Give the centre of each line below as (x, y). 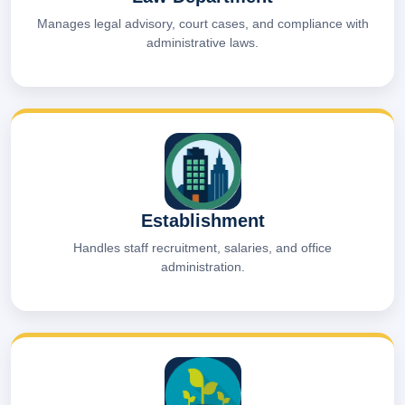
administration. (202, 266)
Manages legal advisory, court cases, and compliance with (202, 23)
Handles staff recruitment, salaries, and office (202, 247)
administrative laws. (202, 42)
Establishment (202, 220)
